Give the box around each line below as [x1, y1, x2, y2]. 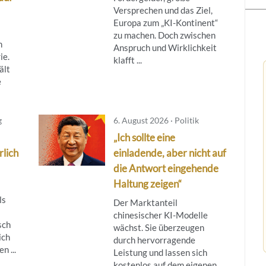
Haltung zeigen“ [113, 177, 182, 190]
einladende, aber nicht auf [113, 146, 226, 159]
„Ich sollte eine [113, 131, 175, 144]
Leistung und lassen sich [113, 246, 207, 258]
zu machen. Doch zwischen [113, 29, 216, 40]
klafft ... [113, 54, 142, 65]
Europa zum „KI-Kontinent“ [113, 17, 218, 28]
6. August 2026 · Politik [113, 115, 199, 125]
